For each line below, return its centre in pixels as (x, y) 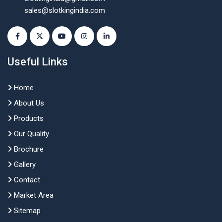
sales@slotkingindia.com (65, 10)
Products (28, 118)
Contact (26, 180)
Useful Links (38, 62)
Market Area (33, 195)
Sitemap (26, 211)
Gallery (24, 165)
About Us (28, 103)
